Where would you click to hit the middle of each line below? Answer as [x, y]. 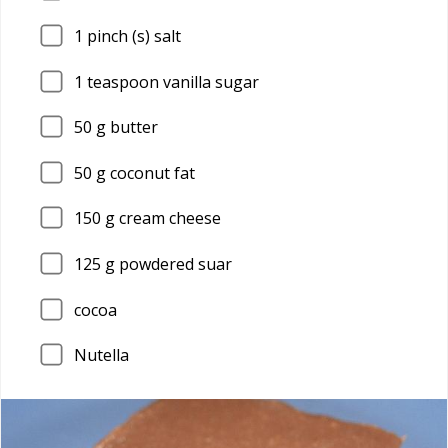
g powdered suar [166, 263]
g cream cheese [161, 218]
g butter [125, 127]
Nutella [101, 355]
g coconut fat [143, 172]
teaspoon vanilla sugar [171, 81]
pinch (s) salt [132, 35]
